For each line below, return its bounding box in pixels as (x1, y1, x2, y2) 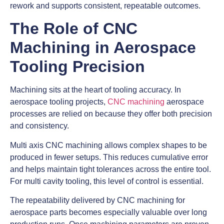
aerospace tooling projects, (10, 97, 107, 106)
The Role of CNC (10, 19, 137, 38)
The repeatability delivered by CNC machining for (10, 196, 185, 205)
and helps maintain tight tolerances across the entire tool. (10, 164, 211, 173)
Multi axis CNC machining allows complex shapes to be (10, 140, 207, 149)
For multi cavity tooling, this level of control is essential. (10, 176, 203, 185)
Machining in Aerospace (10, 38, 196, 57)
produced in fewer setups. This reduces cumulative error (10, 152, 208, 161)
